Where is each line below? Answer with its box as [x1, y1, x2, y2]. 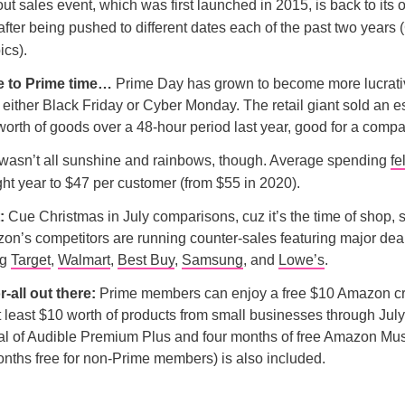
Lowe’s [278, 252, 325, 268]
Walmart [58, 252, 110, 268]
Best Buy [118, 252, 174, 268]
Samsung [182, 252, 243, 268]
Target [11, 252, 51, 268]
